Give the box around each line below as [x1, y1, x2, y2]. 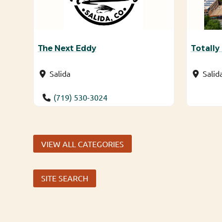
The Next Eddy [38, 43, 97, 53]
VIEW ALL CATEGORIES [41, 138, 124, 149]
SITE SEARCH [41, 173, 89, 183]
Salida [50, 68, 71, 78]
